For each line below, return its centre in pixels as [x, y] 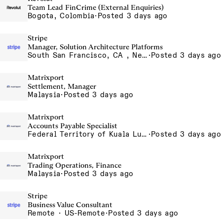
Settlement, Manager [62, 86]
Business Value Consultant [70, 205]
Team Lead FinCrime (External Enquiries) [96, 7]
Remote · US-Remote [67, 213]
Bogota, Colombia [61, 16]
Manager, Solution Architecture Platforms [95, 47]
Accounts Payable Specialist [73, 126]
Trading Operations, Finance [74, 165]
